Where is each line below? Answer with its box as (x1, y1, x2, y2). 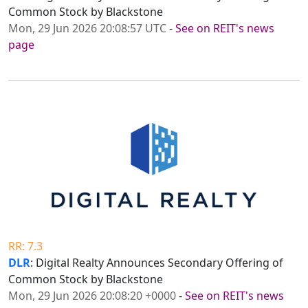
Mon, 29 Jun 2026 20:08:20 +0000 (8, 288, 176, 304)
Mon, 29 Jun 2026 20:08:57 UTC (8, 21, 166, 36)
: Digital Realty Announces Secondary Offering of (30, 255, 283, 271)
